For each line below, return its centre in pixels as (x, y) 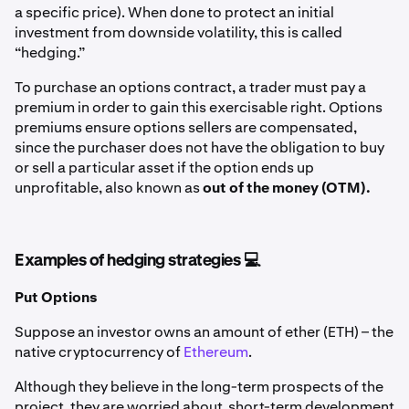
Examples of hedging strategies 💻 (137, 261)
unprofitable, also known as (109, 187)
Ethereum (216, 351)
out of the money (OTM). (287, 187)
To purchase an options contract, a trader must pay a (190, 87)
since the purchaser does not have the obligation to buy (199, 147)
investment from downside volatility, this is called (178, 32)
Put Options (56, 297)
